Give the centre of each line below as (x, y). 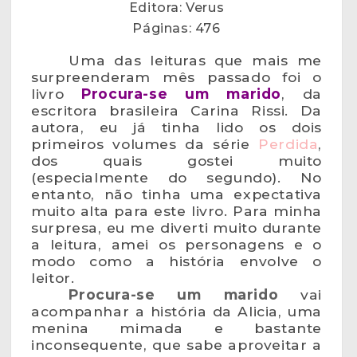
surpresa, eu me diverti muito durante (177, 227)
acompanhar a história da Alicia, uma (177, 311)
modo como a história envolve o (177, 261)
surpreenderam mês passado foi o (177, 76)
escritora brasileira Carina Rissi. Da (177, 110)
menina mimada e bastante (177, 328)
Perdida (284, 143)
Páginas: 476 (177, 28)
